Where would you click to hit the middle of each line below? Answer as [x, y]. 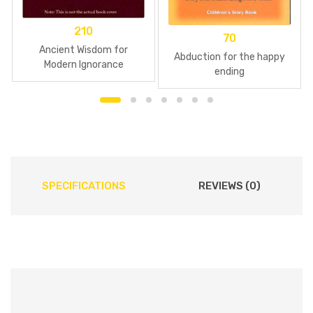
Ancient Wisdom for [83, 50]
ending [230, 72]
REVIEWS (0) [230, 186]
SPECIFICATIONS [83, 186]
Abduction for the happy [230, 57]
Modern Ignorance [83, 65]
